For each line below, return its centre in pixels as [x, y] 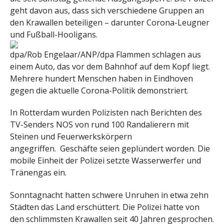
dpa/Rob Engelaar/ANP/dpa [62, 54]
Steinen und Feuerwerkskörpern [71, 137]
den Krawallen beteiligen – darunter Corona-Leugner [110, 22]
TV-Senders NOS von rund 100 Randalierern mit [99, 125]
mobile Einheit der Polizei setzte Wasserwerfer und [105, 161]
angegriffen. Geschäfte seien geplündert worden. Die [110, 149]
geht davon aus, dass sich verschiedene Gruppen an [107, 10]
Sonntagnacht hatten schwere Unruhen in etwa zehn [109, 195]
